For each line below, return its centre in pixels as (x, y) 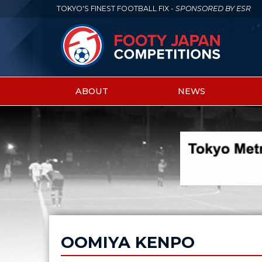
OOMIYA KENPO (128, 242)
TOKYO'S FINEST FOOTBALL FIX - (116, 9)
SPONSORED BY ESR (213, 9)
